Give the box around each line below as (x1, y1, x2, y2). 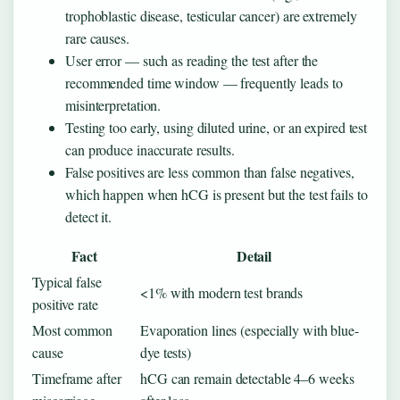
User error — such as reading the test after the (65, 50, 319, 70)
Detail (236, 245, 272, 266)
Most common (32, 320, 112, 339)
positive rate (32, 294, 98, 313)
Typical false (32, 271, 102, 291)
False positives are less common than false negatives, (65, 162, 354, 181)
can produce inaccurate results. (65, 139, 235, 159)
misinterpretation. (65, 95, 162, 114)
